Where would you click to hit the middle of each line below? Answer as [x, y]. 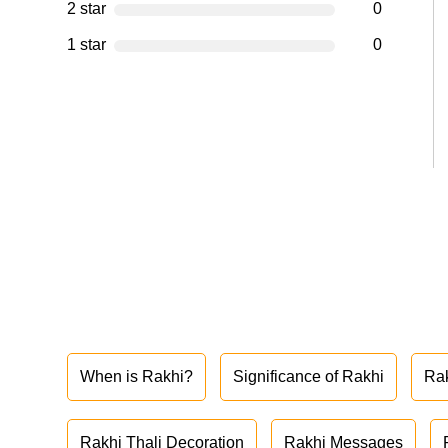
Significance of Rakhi [309, 377]
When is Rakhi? [137, 377]
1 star [87, 45]
